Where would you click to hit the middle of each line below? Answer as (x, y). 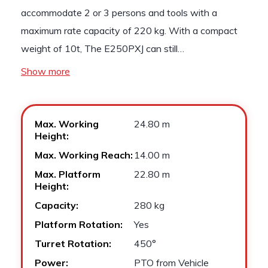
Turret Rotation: (73, 243)
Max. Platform (68, 174)
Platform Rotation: (79, 224)
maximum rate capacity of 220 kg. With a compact (129, 31)
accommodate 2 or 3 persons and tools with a (119, 13)
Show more (45, 71)
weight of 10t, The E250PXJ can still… (103, 48)
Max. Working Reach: (84, 155)
